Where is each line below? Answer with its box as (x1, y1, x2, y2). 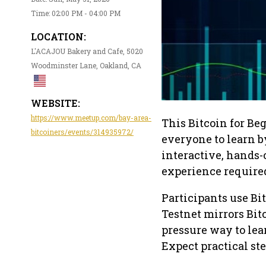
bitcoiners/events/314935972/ (31, 127, 134, 137)
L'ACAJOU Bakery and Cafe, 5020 (31, 46, 143, 56)
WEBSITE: (31, 97, 80, 110)
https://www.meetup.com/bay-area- (31, 113, 151, 123)
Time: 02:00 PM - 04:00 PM (31, 8, 121, 18)
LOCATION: (31, 30, 86, 43)
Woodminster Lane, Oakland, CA (31, 61, 141, 71)
